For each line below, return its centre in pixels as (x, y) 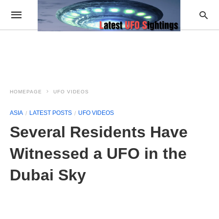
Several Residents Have (99, 132)
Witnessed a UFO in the (98, 153)
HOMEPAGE (26, 92)
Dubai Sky (48, 175)
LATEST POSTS (51, 113)
